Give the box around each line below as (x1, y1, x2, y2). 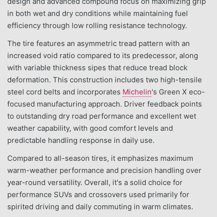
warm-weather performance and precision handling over (7, 165, 201, 175)
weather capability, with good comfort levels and (7, 123, 173, 133)
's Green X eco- (152, 87, 205, 96)
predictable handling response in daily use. (7, 135, 155, 145)
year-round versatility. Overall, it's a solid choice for (7, 177, 183, 187)
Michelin (123, 87, 152, 96)
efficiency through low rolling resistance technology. (7, 20, 187, 30)
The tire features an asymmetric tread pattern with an (7, 38, 190, 48)
